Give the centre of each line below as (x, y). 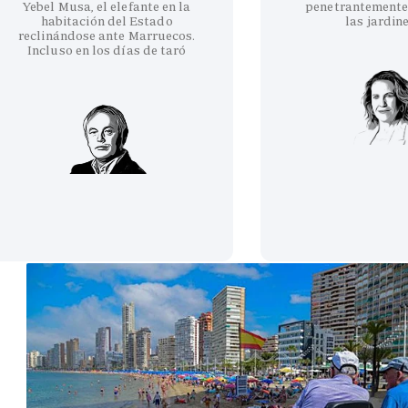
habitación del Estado (107, 20)
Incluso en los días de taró (107, 50)
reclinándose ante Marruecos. (107, 35)
